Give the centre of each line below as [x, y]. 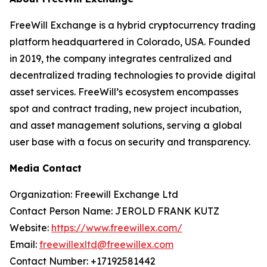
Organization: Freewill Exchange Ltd [94, 195]
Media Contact [46, 168]
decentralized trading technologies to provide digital [133, 75]
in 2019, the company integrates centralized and [121, 59]
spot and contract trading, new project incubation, [125, 109]
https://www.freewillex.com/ [117, 228]
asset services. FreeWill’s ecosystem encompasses [124, 92]
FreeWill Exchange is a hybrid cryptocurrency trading [133, 25]
